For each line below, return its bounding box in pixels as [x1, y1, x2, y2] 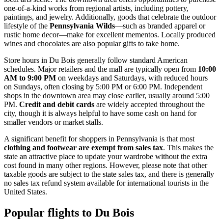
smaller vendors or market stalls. [4, 117, 103, 126]
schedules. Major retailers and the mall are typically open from [4, 64, 198, 73]
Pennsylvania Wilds [50, 21, 115, 30]
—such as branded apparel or [115, 21, 205, 30]
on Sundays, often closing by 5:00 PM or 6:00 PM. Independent [4, 82, 202, 91]
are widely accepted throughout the [94, 100, 205, 109]
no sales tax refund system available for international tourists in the [4, 178, 209, 187]
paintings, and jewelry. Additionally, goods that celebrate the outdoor [4, 12, 216, 21]
